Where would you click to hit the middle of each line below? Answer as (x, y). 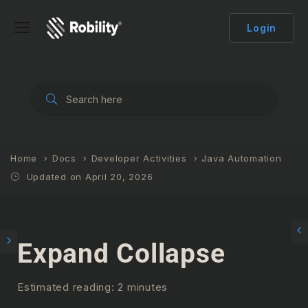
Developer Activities (139, 158)
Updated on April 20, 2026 (88, 177)
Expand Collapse (121, 254)
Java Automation (242, 158)
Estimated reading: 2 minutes (92, 287)
